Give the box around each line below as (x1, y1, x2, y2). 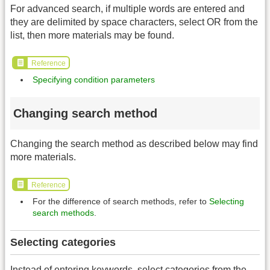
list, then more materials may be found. (10, 30, 174, 41)
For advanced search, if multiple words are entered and (10, 4, 245, 14)
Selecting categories (10, 236, 116, 249)
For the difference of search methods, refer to (33, 196, 209, 206)
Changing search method (13, 107, 157, 121)
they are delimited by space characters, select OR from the (10, 17, 258, 28)
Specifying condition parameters (33, 74, 155, 84)
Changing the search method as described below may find (10, 139, 258, 149)
